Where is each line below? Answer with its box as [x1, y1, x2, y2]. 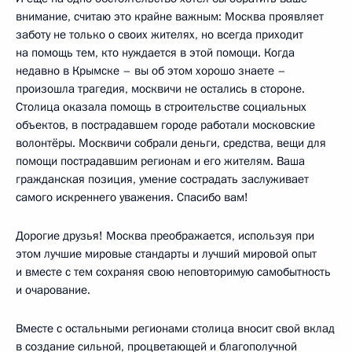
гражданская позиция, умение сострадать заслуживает [16, 170, 309, 187]
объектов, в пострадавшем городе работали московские [16, 116, 315, 133]
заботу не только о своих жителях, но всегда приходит [16, 26, 303, 42]
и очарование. [16, 281, 90, 298]
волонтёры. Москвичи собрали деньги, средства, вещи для [16, 134, 326, 151]
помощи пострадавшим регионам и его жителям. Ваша [16, 152, 305, 169]
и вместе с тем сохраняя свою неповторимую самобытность [16, 263, 331, 280]
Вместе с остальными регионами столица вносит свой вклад [16, 320, 335, 336]
